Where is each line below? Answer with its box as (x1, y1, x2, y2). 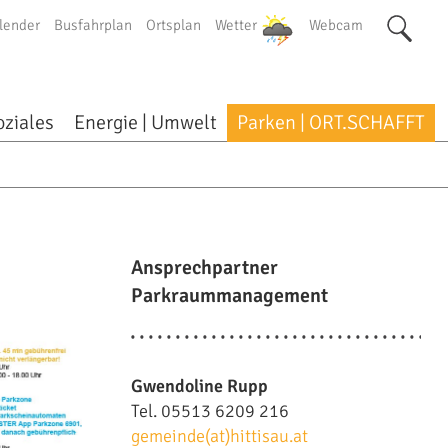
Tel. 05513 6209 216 (130, 400, 289, 422)
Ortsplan (146, 16, 202, 34)
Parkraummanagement (130, 283, 328, 308)
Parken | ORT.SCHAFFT (237, 110, 426, 135)
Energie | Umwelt (74, 110, 218, 135)
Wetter (215, 16, 258, 34)
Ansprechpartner (130, 255, 278, 280)
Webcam (309, 16, 364, 34)
